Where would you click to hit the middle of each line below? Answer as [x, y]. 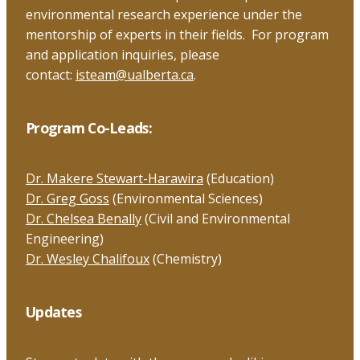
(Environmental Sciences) [186, 199]
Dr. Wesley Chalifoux [88, 259]
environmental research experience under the [164, 15]
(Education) [239, 179]
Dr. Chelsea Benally [84, 219]
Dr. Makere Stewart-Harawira [115, 179]
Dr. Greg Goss [67, 199]
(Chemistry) [186, 259]
